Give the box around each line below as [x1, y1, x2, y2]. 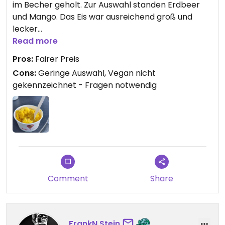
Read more [13, 35, 58, 47]
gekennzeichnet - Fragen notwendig [13, 79, 157, 91]
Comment [47, 173, 88, 185]
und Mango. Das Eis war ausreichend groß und [13, 11, 192, 23]
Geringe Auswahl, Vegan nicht [36, 67, 156, 79]
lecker [13, 23, 38, 35]
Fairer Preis [33, 53, 79, 65]
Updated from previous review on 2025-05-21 [13, 47, 192, 59]
